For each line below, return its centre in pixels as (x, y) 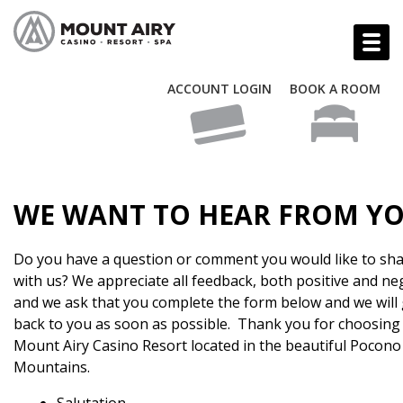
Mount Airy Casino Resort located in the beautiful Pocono (207, 345)
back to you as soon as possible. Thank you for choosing (207, 324)
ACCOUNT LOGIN (219, 89)
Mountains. (52, 367)
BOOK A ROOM (335, 89)
